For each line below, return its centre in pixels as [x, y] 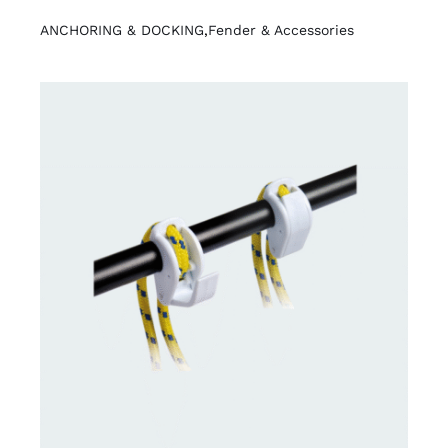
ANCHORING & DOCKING [121, 29]
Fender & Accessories [280, 29]
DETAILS [98, 271]
